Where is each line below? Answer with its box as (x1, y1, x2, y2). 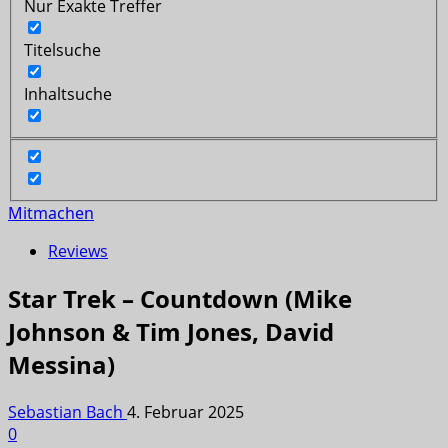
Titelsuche (24, 38, 101, 61)
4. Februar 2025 (127, 401, 244, 424)
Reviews (48, 240, 108, 263)
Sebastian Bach (8, 401, 127, 424)
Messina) (8, 348, 115, 382)
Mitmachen (8, 202, 94, 225)
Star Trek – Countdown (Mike (8, 282, 352, 316)
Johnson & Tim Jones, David (8, 315, 334, 349)
